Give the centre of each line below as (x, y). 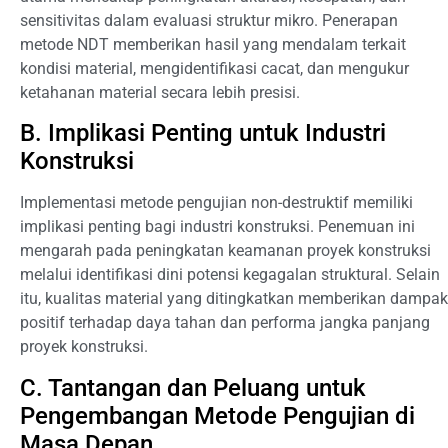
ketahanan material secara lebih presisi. (160, 93)
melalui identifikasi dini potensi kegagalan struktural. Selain (230, 275)
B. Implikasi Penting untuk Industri (203, 133)
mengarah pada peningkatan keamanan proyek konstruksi (225, 251)
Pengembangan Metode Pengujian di (217, 415)
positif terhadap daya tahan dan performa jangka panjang (225, 323)
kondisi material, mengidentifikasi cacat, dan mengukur (214, 69)
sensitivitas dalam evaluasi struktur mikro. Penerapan (209, 21)
